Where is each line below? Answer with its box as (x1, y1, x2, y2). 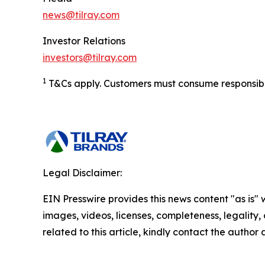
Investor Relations (43, 35, 128, 47)
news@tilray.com (43, 9, 119, 21)
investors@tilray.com (43, 51, 137, 64)
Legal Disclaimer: (43, 167, 122, 179)
